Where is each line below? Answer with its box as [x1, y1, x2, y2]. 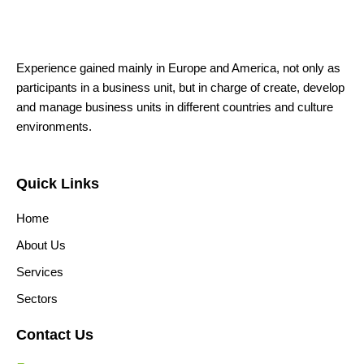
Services [16, 265, 63, 279]
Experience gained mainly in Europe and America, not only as [16, 62, 340, 76]
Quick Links [16, 174, 99, 192]
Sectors [16, 292, 58, 305]
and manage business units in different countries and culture [16, 101, 333, 115]
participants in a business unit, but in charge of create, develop [16, 81, 344, 95]
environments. [16, 120, 92, 134]
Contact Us [16, 325, 93, 343]
